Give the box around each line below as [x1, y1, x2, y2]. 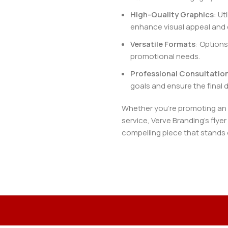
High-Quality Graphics [130, 9, 214, 20]
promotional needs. [130, 51, 200, 62]
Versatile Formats [130, 39, 195, 49]
